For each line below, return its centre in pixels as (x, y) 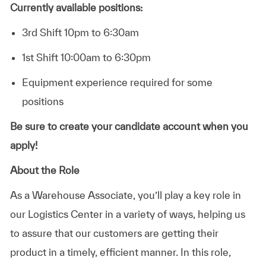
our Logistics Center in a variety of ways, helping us (127, 214)
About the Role (45, 170)
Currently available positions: (76, 7)
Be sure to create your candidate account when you (129, 126)
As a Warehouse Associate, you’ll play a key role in (125, 195)
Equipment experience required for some (117, 82)
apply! (23, 145)
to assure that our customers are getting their (114, 233)
